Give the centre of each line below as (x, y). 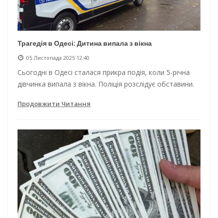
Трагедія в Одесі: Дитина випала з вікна (85, 43)
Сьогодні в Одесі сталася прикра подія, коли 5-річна (104, 72)
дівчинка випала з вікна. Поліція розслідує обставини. (106, 84)
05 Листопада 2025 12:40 (58, 57)
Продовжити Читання (54, 103)
